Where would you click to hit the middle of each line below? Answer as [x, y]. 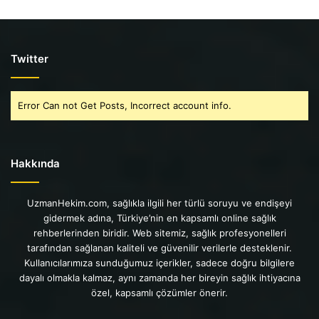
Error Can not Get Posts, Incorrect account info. [125, 105]
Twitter [30, 59]
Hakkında [35, 163]
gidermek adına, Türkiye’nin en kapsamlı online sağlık [159, 218]
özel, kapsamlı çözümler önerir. [159, 293]
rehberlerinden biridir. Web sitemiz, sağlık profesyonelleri [159, 233]
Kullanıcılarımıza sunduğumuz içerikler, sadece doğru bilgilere [159, 263]
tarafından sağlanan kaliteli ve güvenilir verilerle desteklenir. [159, 248]
